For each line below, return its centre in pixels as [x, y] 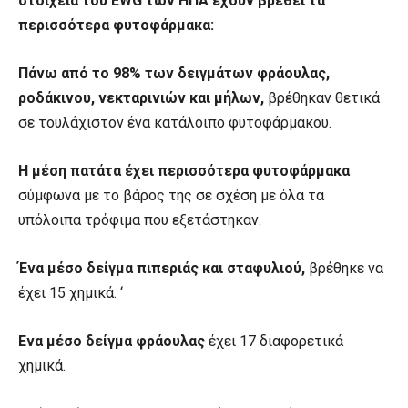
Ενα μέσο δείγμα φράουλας [112, 342]
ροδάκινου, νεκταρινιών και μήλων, [141, 98]
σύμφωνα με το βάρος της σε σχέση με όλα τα [171, 196]
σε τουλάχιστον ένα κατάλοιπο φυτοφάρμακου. [175, 123]
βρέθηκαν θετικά [322, 98]
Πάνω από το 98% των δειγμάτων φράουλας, [174, 74]
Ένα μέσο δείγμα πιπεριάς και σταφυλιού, [162, 269]
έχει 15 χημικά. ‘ [71, 293]
